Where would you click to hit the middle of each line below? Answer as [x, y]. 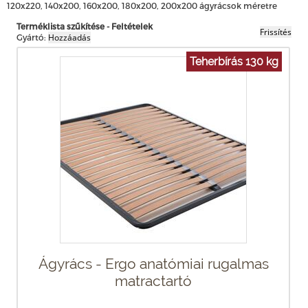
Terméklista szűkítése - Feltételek [85, 26]
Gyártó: [31, 37]
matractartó [153, 280]
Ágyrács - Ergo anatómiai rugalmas [153, 263]
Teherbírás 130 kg [234, 61]
